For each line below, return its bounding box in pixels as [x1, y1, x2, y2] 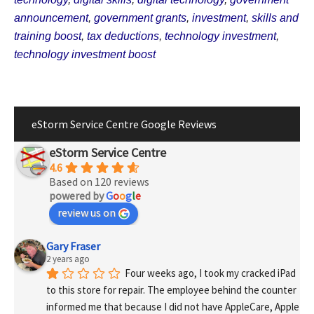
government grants [94, 11, 186, 24]
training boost [14, 29, 81, 42]
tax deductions [87, 29, 159, 42]
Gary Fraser [46, 239, 100, 254]
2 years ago [46, 253, 90, 266]
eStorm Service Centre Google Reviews [32, 116, 217, 131]
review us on [57, 205, 116, 219]
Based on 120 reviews [49, 174, 149, 189]
